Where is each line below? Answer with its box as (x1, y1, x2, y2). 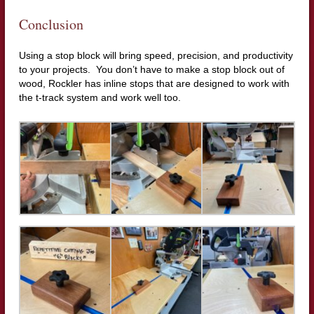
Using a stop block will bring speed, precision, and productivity (18, 49, 293, 61)
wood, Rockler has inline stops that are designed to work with (18, 77, 289, 89)
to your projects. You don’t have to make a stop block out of (18, 63, 285, 75)
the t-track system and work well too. (18, 91, 181, 103)
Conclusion (18, 14, 83, 34)
